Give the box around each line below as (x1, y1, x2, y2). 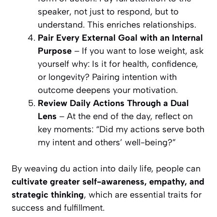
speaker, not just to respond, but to (38, 6, 179, 17)
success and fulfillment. (12, 202, 105, 214)
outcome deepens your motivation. (38, 85, 178, 96)
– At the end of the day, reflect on (57, 111, 193, 122)
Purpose (38, 46, 72, 57)
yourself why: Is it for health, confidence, (38, 59, 198, 70)
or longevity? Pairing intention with (38, 72, 177, 83)
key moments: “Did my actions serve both (38, 124, 204, 135)
